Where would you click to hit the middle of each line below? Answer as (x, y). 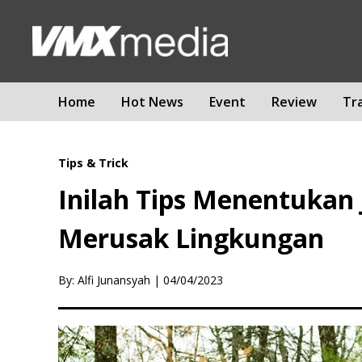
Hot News (152, 101)
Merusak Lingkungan (191, 238)
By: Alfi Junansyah (104, 280)
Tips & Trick (93, 163)
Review (294, 101)
